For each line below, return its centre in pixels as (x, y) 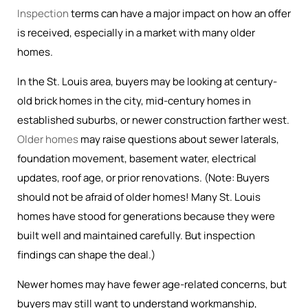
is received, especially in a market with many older (136, 33)
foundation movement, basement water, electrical (137, 158)
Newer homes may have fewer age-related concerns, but (152, 284)
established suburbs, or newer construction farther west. (153, 120)
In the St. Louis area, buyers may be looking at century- (147, 81)
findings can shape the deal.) (86, 255)
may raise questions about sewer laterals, (179, 139)
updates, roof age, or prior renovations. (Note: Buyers (143, 178)
